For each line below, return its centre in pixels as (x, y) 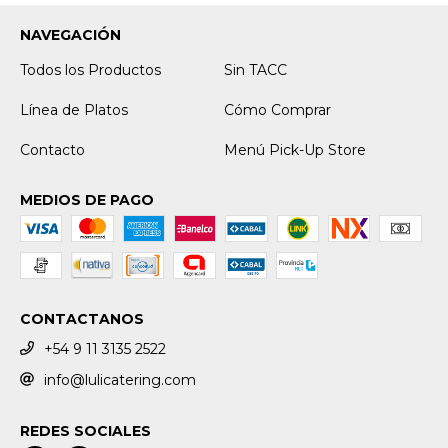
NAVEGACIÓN (70, 35)
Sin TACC (255, 70)
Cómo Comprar (277, 110)
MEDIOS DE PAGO (87, 200)
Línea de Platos (74, 110)
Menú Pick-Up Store (295, 150)
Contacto (52, 150)
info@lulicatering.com (120, 379)
